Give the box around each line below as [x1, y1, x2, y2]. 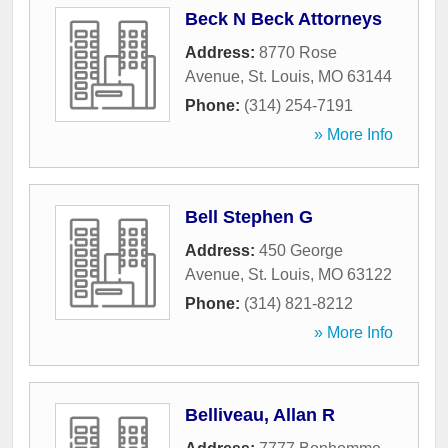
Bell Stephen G [185, 207, 313, 228]
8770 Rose [259, 44, 337, 62]
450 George [259, 242, 343, 260]
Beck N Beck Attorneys [185, 9, 382, 30]
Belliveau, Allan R [185, 405, 335, 426]
